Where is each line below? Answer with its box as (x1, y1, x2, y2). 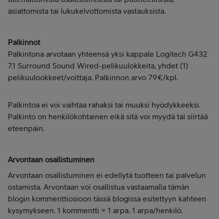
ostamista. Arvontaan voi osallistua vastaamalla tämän (8, 182, 189, 192)
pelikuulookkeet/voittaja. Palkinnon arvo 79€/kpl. (8, 73, 178, 82)
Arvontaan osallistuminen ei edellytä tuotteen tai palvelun (8, 171, 206, 180)
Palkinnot (8, 38, 40, 47)
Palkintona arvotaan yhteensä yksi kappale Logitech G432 (8, 49, 207, 59)
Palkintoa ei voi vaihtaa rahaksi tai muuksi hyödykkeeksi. (8, 100, 200, 109)
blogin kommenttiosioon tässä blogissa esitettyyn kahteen (8, 194, 206, 203)
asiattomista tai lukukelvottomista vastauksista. (8, 6, 166, 16)
